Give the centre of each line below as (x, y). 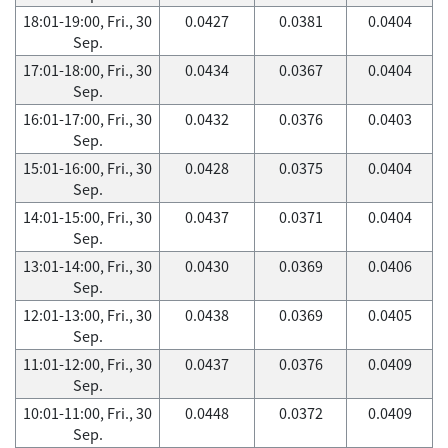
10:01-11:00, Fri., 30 (87, 413)
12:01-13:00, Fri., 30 (87, 315)
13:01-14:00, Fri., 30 (87, 266)
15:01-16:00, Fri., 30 (87, 168)
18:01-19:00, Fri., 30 (87, 21)
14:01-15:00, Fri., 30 (87, 217)
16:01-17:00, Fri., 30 (87, 119)
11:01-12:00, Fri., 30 (87, 364)
